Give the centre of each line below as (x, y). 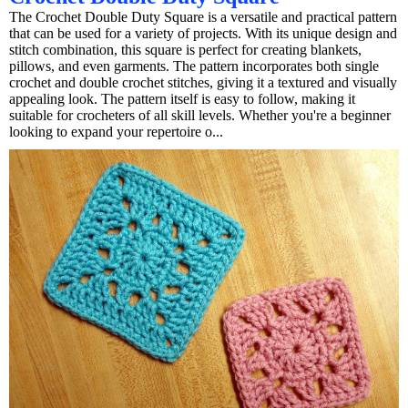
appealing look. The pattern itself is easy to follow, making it (182, 99)
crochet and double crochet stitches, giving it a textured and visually (203, 83)
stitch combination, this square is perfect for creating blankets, (185, 50)
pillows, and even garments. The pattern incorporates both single (194, 66)
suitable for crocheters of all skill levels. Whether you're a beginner (200, 116)
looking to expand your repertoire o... (116, 132)
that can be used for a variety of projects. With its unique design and (203, 34)
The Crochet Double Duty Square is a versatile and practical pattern (203, 17)
